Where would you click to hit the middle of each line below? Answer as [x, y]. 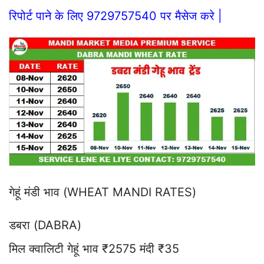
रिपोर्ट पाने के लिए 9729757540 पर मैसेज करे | [115, 16]
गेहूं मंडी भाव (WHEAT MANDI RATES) [103, 192]
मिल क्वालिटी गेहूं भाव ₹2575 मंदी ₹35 [94, 248]
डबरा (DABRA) [45, 225]
